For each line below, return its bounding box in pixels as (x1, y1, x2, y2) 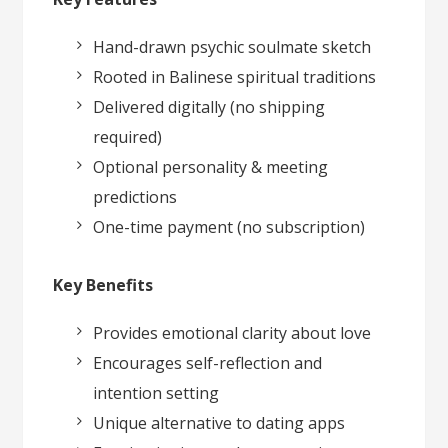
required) (93, 125, 163, 148)
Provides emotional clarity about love (93, 321, 372, 344)
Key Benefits (53, 273, 154, 296)
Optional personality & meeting (93, 155, 329, 178)
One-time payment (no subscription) (93, 215, 366, 238)
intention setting (93, 381, 220, 404)
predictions (93, 185, 178, 208)
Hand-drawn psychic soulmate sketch (93, 35, 372, 58)
